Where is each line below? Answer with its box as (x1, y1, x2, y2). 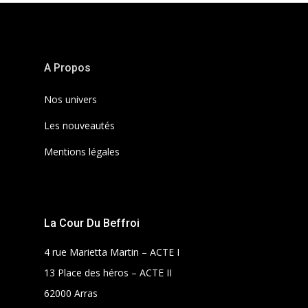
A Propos (44, 60, 91, 74)
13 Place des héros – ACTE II (44, 265, 172, 279)
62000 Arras (44, 286, 98, 300)
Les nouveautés (44, 118, 115, 132)
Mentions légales (44, 144, 120, 158)
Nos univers (44, 92, 97, 106)
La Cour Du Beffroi (44, 216, 140, 230)
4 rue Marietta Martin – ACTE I (44, 245, 179, 258)
